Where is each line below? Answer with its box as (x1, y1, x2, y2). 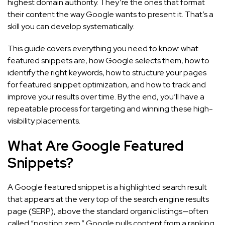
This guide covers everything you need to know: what (8, 43, 198, 54)
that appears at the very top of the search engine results (8, 193, 209, 204)
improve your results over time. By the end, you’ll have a (8, 91, 204, 102)
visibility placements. (8, 115, 80, 126)
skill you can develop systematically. (8, 21, 134, 32)
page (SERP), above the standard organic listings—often (8, 205, 208, 216)
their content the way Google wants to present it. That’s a (8, 9, 213, 20)
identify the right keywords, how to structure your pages (8, 67, 206, 78)
